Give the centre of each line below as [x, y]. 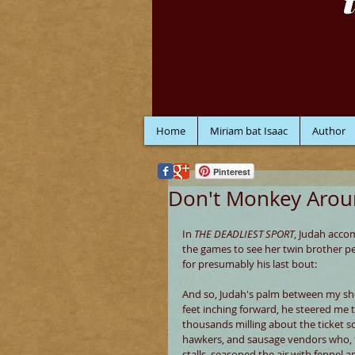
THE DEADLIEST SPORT [244, 234]
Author [329, 131]
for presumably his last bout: [250, 264]
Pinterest [232, 172]
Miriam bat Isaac [249, 131]
